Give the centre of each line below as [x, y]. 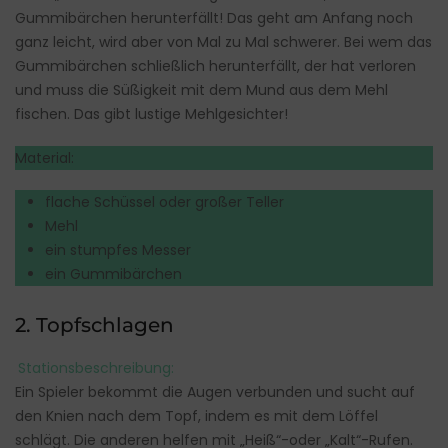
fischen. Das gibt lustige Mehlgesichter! [151, 113]
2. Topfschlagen [94, 324]
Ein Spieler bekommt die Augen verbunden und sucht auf [215, 391]
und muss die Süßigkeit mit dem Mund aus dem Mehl [201, 89]
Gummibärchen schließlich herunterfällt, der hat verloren [215, 65]
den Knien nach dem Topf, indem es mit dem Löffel [196, 415]
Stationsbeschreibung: [95, 367]
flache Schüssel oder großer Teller [164, 201]
